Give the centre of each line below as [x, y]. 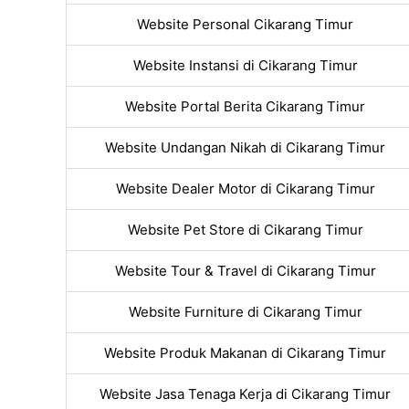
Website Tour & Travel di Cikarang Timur [245, 271]
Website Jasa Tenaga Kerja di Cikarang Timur [245, 394]
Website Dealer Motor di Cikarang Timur [245, 189]
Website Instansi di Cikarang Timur [245, 66]
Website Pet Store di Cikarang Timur [245, 230]
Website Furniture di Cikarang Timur [245, 312]
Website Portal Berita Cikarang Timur [245, 107]
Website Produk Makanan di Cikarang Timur [245, 353]
